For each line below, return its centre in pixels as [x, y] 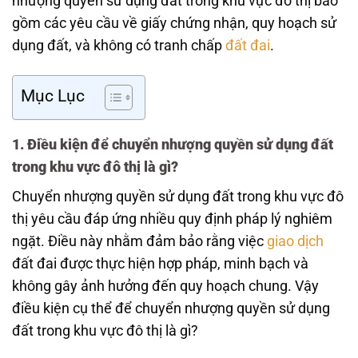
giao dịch [294, 242]
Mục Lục [53, 96]
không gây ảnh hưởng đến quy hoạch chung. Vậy [165, 286]
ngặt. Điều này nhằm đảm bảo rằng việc [138, 242]
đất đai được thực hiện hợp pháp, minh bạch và [160, 264]
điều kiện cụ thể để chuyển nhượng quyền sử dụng [171, 309]
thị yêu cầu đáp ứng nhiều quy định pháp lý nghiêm [172, 219]
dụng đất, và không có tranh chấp [119, 45]
